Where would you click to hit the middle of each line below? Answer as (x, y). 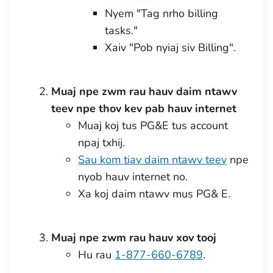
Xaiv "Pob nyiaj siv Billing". (170, 48)
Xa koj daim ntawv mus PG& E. (154, 194)
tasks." (121, 30)
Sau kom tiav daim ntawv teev (152, 160)
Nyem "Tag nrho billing (161, 13)
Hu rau (96, 255)
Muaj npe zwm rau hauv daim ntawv (144, 91)
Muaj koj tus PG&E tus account (153, 126)
